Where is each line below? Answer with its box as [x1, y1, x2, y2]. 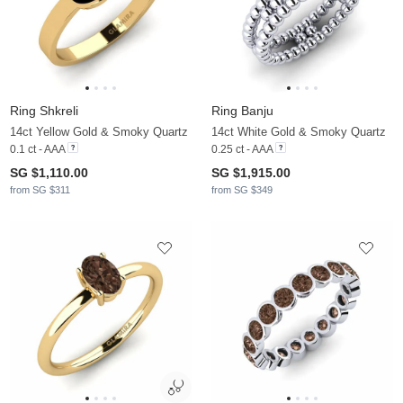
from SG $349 [211, 184, 273, 196]
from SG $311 [10, 184, 70, 196]
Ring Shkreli [10, 103, 78, 119]
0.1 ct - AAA [10, 143, 65, 157]
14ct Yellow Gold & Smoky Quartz [10, 125, 188, 139]
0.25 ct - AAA [211, 143, 273, 157]
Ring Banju [211, 103, 273, 119]
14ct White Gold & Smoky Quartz [211, 125, 386, 139]
